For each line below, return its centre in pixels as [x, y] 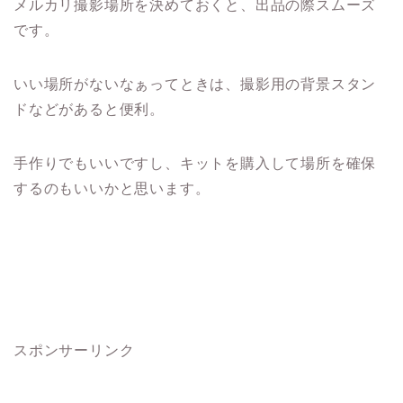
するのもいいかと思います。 [112, 188]
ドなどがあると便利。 [89, 109]
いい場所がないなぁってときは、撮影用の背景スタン [195, 84]
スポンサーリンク [74, 350]
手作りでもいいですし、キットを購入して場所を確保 [195, 163]
